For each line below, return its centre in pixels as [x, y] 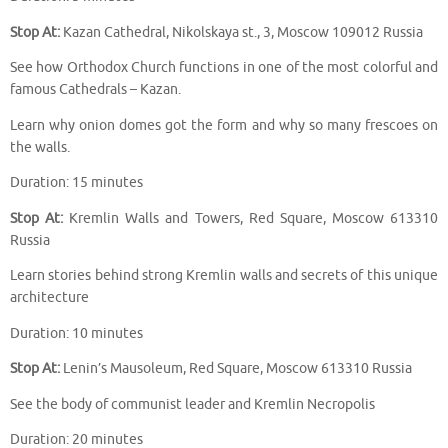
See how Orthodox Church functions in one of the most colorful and [224, 68]
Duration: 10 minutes [76, 333]
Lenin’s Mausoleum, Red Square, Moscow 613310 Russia [236, 369]
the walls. [40, 147]
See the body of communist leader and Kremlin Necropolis [192, 404]
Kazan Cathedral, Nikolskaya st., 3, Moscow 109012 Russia [241, 32]
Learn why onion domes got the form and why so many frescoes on [224, 125]
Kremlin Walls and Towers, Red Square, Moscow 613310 [251, 218]
